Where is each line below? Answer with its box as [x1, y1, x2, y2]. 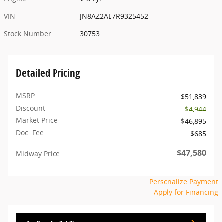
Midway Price [16, 148, 60, 158]
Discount [16, 103, 45, 112]
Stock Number [4, 28, 51, 38]
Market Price [16, 115, 57, 125]
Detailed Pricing [16, 65, 80, 80]
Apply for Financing [154, 187, 218, 197]
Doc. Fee [16, 127, 44, 137]
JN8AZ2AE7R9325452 [80, 11, 149, 21]
